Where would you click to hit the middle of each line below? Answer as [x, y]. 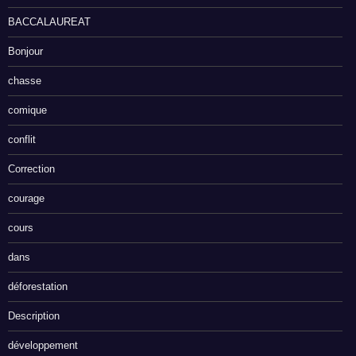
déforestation [38, 287]
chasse [25, 81]
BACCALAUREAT [49, 22]
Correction [31, 169]
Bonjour [25, 52]
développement [43, 346]
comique [27, 110]
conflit [22, 140]
